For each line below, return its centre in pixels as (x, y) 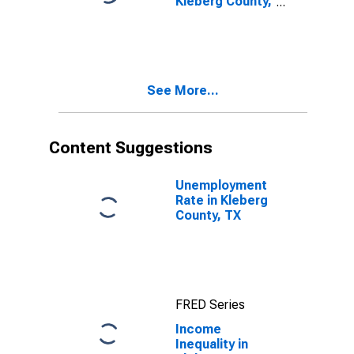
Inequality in (212, 344)
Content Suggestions (131, 148)
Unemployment (221, 185)
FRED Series (210, 305)
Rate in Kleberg (222, 200)
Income (198, 329)
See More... (183, 90)
